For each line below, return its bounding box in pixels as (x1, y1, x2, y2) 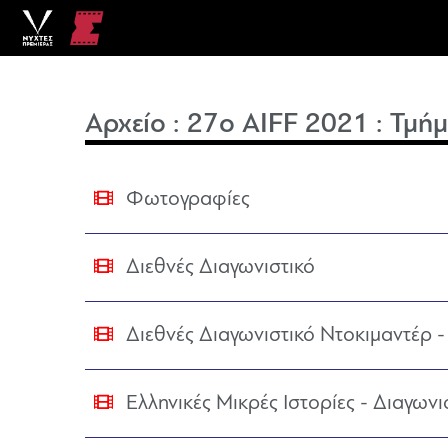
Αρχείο (85, 111, 167, 139)
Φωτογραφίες (121, 189, 251, 210)
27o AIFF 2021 (187, 111, 370, 139)
